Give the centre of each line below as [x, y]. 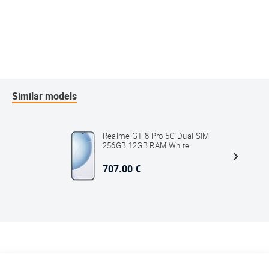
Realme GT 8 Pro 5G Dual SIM [156, 136]
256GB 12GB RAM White [146, 146]
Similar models [44, 96]
